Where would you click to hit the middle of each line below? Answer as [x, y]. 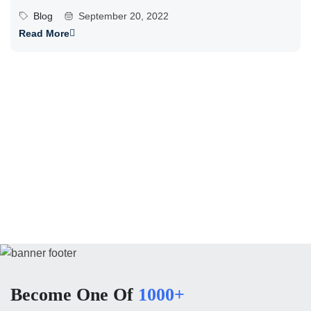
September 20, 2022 [124, 16]
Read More [44, 33]
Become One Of [74, 294]
